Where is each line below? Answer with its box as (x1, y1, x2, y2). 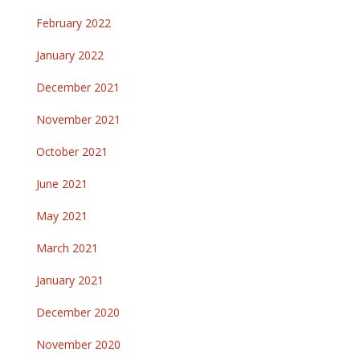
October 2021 (36, 144, 108, 160)
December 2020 (36, 305, 120, 321)
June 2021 (36, 176, 88, 192)
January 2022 (36, 47, 104, 63)
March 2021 (36, 240, 98, 256)
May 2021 (36, 208, 88, 224)
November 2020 (36, 337, 121, 353)
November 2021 (36, 112, 121, 128)
